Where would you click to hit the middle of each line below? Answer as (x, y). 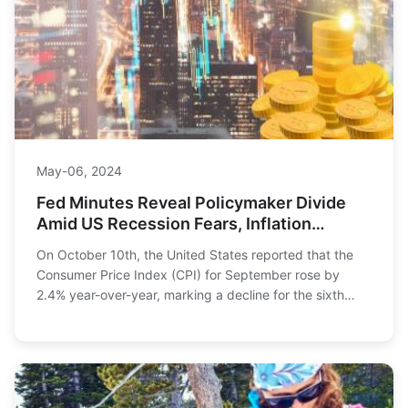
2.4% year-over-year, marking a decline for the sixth (190, 294)
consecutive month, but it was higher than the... (178, 314)
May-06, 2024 (79, 170)
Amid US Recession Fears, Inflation (174, 223)
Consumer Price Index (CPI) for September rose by (188, 274)
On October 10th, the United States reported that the (195, 254)
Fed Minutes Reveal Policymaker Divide (191, 202)
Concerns (75, 244)
